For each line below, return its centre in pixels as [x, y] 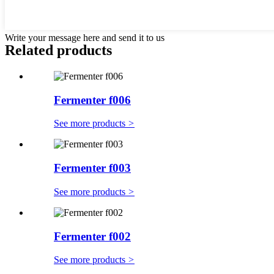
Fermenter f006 [92, 100]
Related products [58, 50]
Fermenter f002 [92, 236]
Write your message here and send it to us [85, 38]
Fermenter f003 [92, 168]
